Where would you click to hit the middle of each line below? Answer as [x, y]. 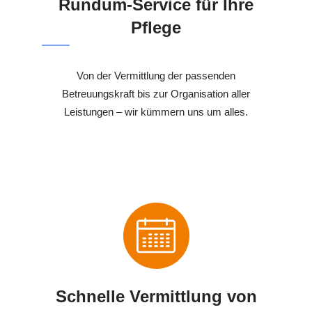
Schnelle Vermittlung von [156, 297]
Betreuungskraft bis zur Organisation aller [156, 94]
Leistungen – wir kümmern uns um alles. [156, 112]
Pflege [156, 28]
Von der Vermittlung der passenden [156, 76]
